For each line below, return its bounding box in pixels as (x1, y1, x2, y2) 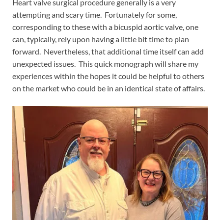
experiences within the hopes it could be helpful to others (12, 71, 204, 81)
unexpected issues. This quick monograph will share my (12, 59, 198, 69)
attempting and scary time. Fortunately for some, (12, 10, 177, 20)
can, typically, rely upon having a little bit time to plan (12, 34, 189, 44)
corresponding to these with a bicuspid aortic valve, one (12, 22, 198, 32)
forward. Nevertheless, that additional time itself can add (12, 47, 204, 56)
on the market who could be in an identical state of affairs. (12, 83, 205, 93)
